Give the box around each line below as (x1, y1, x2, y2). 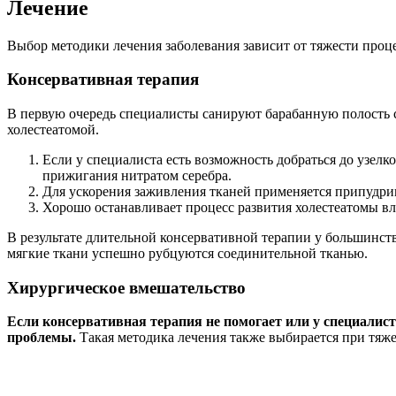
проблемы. (7, 330, 76, 346)
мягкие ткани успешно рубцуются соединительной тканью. (7, 245, 368, 261)
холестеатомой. (7, 121, 99, 137)
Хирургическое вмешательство (7, 278, 246, 297)
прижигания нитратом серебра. (42, 167, 232, 183)
